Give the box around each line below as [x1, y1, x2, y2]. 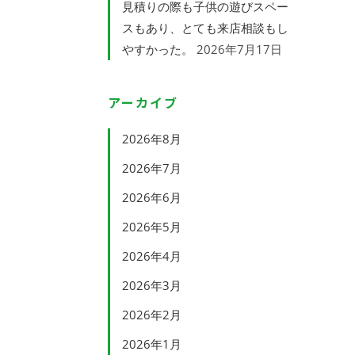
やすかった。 [122, 41, 193, 57]
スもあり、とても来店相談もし [122, 20, 288, 36]
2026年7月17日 [197, 41, 282, 57]
